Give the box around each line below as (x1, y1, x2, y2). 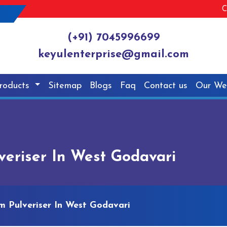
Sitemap (48, 81, 82, 91)
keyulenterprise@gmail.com (38, 49, 189, 61)
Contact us (144, 81, 188, 91)
